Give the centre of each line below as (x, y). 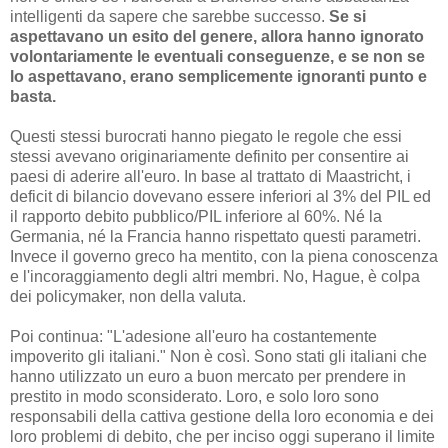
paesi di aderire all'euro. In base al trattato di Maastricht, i (210, 177)
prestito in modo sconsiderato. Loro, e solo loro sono (194, 397)
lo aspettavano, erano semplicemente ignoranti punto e (218, 77)
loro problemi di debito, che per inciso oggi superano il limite (222, 437)
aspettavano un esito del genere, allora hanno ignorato (217, 37)
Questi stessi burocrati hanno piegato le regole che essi (206, 137)
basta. (33, 97)
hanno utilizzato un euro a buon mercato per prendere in (208, 377)
